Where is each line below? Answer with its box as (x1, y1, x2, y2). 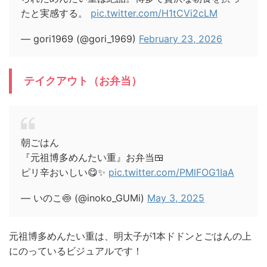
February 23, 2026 (139, 32, 222, 45)
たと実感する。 (21, 7, 91, 19)
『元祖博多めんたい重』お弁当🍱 (21, 151, 164, 163)
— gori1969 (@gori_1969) (21, 32, 139, 45)
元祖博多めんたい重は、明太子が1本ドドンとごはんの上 (9, 229, 252, 242)
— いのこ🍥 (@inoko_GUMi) (21, 191, 147, 204)
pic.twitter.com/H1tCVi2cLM (91, 7, 218, 19)
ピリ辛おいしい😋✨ (21, 166, 108, 178)
